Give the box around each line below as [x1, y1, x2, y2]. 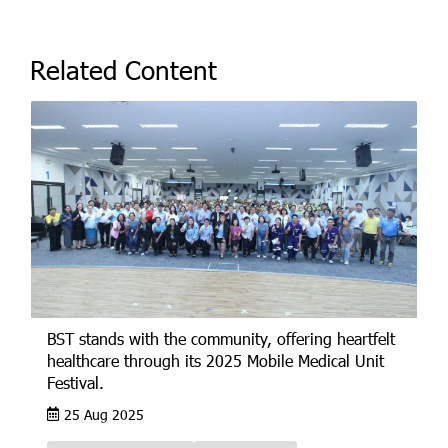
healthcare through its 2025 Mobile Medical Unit [47, 349, 384, 371]
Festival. [47, 371, 104, 393]
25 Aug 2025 [64, 404, 144, 424]
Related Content [30, 52, 217, 86]
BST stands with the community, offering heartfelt [47, 327, 395, 349]
